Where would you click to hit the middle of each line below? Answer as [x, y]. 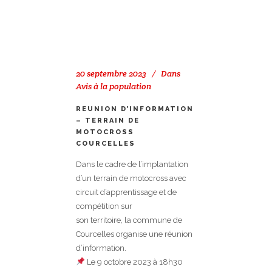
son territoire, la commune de [129, 220]
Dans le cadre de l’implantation [132, 165]
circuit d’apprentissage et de [126, 192]
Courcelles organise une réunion [134, 234]
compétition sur [104, 206]
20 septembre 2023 [111, 74]
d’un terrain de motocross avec [131, 178]
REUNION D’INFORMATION [135, 109]
